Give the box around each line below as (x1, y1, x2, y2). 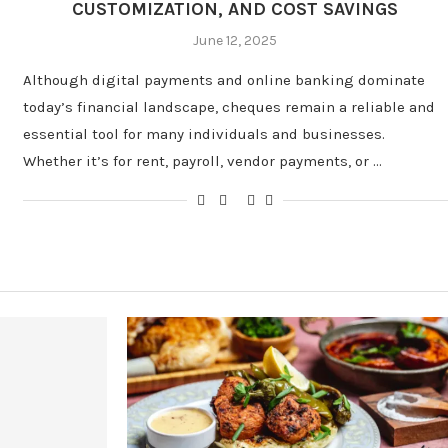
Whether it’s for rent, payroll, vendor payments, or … (23, 152, 382, 171)
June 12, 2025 (193, 32, 278, 50)
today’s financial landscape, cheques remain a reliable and (23, 98, 435, 117)
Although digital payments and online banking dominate (23, 71, 425, 90)
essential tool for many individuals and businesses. (23, 125, 385, 144)
